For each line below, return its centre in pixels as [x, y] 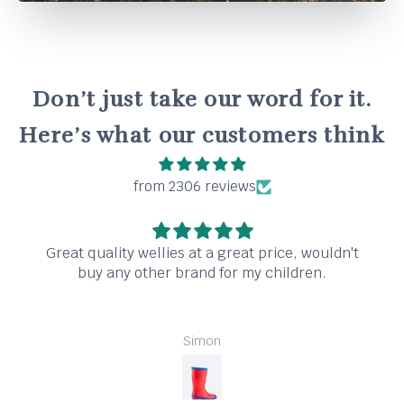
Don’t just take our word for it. [202, 100]
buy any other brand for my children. [202, 273]
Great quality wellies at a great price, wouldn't [202, 253]
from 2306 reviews [194, 187]
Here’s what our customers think [202, 136]
